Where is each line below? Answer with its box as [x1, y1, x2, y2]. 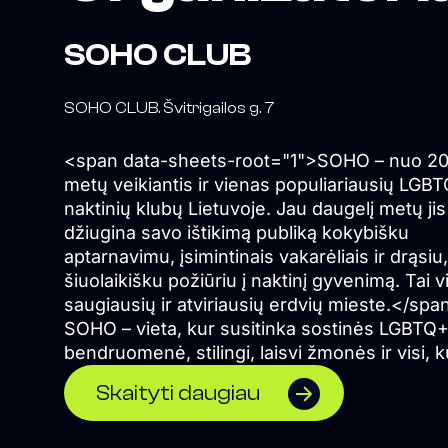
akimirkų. [64, 390, 141, 412]
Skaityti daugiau [96, 380, 260, 407]
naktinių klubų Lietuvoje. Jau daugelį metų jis [64, 198, 446, 220]
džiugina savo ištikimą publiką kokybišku [64, 222, 409, 244]
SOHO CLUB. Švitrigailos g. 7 [64, 99, 275, 118]
